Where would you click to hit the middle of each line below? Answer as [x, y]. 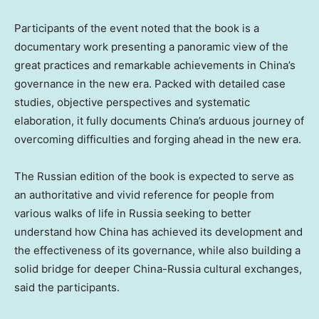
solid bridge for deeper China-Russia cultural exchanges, [158, 269]
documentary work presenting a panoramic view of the [151, 47]
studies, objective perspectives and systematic [132, 103]
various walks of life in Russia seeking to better [133, 214]
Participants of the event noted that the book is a [137, 28]
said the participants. [67, 288]
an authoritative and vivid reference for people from [144, 195]
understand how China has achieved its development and [158, 232]
